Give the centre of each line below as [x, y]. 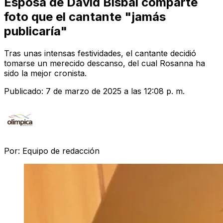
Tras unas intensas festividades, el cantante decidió [100, 53]
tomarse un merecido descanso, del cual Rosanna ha [105, 63]
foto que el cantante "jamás [85, 16]
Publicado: [25, 91]
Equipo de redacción [61, 151]
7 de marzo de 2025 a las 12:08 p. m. [115, 91]
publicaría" [36, 31]
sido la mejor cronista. [45, 73]
